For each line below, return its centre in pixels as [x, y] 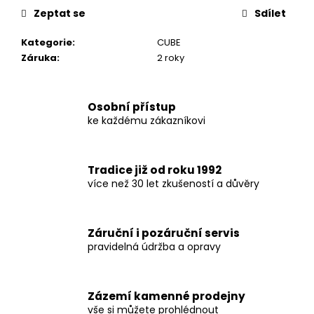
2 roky [171, 58]
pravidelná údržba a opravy [154, 246]
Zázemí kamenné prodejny [166, 296]
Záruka [39, 58]
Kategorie [47, 43]
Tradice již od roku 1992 [155, 170]
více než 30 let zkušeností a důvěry [173, 183]
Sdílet [270, 14]
